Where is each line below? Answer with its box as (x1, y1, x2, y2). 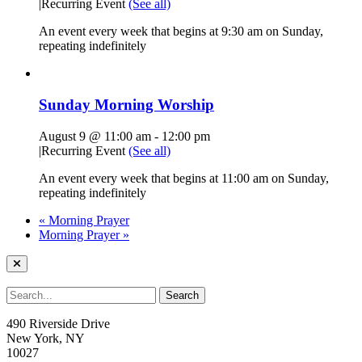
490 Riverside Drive (6, 316, 110, 330)
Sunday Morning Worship (39, 95, 214, 113)
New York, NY (6, 330, 85, 345)
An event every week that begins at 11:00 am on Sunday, (39, 170, 329, 185)
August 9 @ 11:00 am (39, 128, 151, 143)
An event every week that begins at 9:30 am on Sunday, (39, 24, 323, 39)
